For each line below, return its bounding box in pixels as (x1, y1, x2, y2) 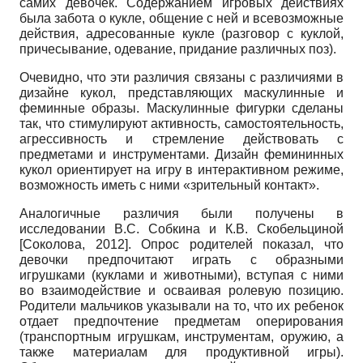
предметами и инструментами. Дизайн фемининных (19, 147, 344, 162)
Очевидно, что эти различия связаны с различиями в (19, 70, 344, 85)
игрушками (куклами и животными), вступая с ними (19, 268, 344, 283)
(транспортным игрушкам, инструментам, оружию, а (19, 330, 344, 344)
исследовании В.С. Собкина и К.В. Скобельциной (19, 222, 344, 237)
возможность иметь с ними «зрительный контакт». (19, 178, 319, 193)
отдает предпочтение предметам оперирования (19, 314, 344, 329)
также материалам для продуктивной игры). (19, 345, 344, 360)
